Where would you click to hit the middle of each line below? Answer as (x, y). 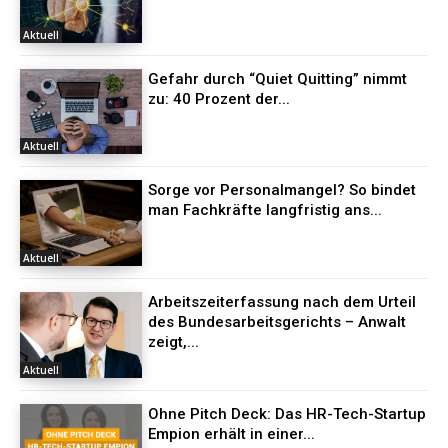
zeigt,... (174, 341)
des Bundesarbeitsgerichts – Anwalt (277, 321)
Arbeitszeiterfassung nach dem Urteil (282, 301)
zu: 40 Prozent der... (219, 98)
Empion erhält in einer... (232, 433)
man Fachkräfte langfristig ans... (265, 210)
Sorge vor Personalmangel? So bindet (282, 190)
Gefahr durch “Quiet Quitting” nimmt (278, 78)
